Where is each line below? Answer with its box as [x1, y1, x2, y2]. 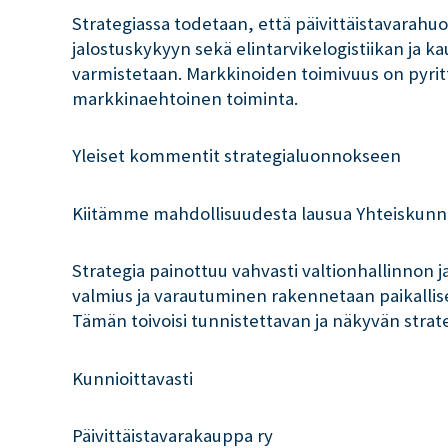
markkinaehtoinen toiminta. [72, 87, 298, 111]
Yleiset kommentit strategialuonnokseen [72, 144, 401, 168]
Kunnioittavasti [72, 366, 193, 390]
